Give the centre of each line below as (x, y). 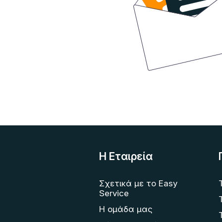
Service (114, 194)
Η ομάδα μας (126, 209)
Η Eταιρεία (126, 157)
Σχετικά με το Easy (138, 184)
